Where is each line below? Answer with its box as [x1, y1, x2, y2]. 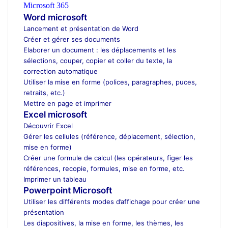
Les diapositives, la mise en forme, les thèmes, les [23, 218, 184, 227]
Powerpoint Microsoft [23, 185, 112, 195]
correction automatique [23, 67, 98, 75]
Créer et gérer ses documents [23, 35, 120, 43]
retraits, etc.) [23, 88, 65, 97]
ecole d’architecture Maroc [75, 3, 138, 9]
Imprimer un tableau [23, 175, 87, 183]
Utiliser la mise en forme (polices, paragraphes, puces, [23, 77, 197, 86]
